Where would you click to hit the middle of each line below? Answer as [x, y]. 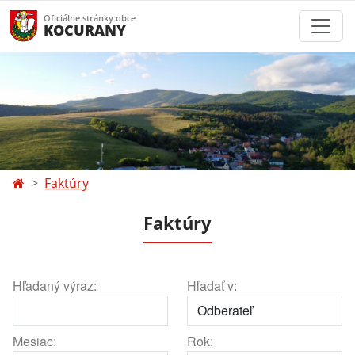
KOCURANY [85, 30]
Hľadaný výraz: [55, 286]
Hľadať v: [212, 286]
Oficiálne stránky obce [90, 18]
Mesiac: [34, 341]
